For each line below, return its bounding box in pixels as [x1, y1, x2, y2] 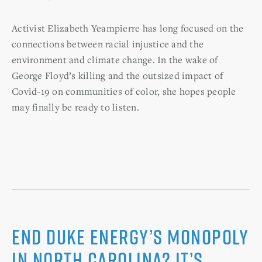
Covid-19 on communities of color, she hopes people [12, 84, 236, 98]
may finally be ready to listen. [12, 100, 139, 113]
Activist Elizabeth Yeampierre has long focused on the [12, 21, 244, 35]
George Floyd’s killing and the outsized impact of [12, 68, 223, 82]
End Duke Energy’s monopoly [12, 222, 249, 251]
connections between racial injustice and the [12, 37, 204, 50]
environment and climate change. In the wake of [12, 53, 218, 66]
